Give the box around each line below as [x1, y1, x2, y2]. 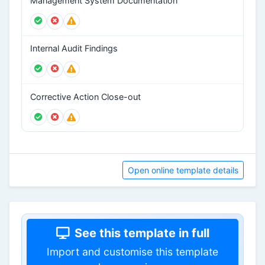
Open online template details [128, 165, 238, 176]
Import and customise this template [47, 245, 218, 258]
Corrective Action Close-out [30, 91, 141, 102]
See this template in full [74, 226, 209, 241]
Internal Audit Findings [30, 43, 118, 54]
